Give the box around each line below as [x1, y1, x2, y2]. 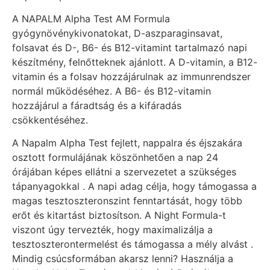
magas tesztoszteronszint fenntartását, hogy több [12, 195, 242, 207]
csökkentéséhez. [12, 114, 88, 126]
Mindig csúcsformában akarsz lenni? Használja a [12, 253, 233, 265]
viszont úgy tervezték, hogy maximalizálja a [12, 224, 213, 236]
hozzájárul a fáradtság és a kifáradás [12, 99, 181, 111]
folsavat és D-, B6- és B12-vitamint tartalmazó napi [12, 42, 247, 54]
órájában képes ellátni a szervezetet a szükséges [12, 166, 236, 178]
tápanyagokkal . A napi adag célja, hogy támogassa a [12, 180, 257, 193]
